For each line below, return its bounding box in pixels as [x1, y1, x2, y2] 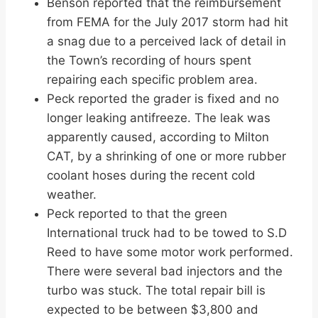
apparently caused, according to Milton [47, 130, 269, 145]
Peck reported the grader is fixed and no [47, 92, 279, 106]
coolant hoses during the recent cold [47, 168, 256, 183]
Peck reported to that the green [47, 207, 227, 221]
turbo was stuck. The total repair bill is [47, 283, 265, 298]
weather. [47, 187, 97, 202]
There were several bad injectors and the [47, 264, 283, 279]
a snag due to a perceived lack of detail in [47, 34, 286, 49]
